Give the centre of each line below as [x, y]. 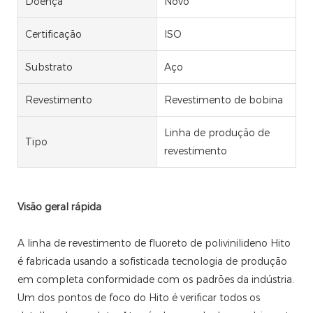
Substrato [49, 67]
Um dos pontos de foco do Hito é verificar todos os [139, 298]
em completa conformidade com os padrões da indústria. [156, 280]
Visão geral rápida [59, 207]
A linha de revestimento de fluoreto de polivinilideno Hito [154, 243]
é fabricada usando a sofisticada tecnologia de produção [152, 262]
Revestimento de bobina [223, 100]
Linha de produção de [217, 133]
